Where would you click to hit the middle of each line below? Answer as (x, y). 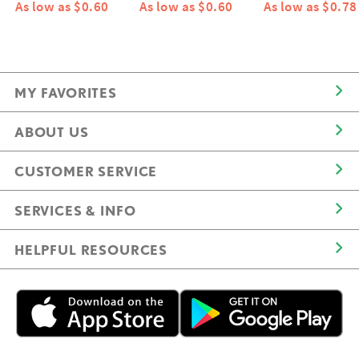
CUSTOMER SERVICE (86, 171)
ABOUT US (52, 132)
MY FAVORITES (66, 93)
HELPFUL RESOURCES (91, 250)
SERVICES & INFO (75, 210)
